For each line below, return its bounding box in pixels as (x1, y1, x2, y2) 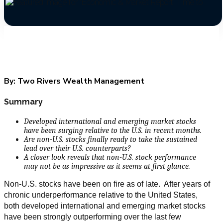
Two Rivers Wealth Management (15, 75, 144, 87)
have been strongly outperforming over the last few (4, 213, 181, 222)
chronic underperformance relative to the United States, (4, 191, 198, 200)
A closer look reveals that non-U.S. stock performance (24, 153, 196, 162)
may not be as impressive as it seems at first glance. (24, 162, 190, 171)
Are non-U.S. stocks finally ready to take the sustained (24, 135, 197, 144)
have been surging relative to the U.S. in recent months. (24, 126, 202, 135)
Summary (4, 97, 43, 107)
